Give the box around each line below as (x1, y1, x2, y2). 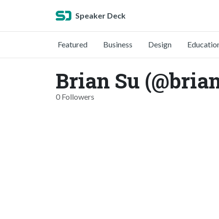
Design (148, 40, 172, 49)
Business (103, 40, 132, 49)
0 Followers (56, 92, 94, 101)
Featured (58, 40, 88, 49)
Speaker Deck (75, 11, 126, 20)
